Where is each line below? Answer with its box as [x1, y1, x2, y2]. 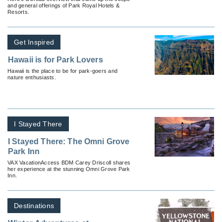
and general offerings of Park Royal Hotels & [7, 2, 119, 8]
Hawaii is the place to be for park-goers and [7, 67, 117, 74]
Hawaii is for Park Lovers [8, 55, 103, 64]
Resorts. [7, 8, 29, 15]
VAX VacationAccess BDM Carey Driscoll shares [7, 159, 130, 166]
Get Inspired [14, 38, 54, 46]
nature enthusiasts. [7, 74, 56, 80]
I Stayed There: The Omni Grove [8, 137, 130, 146]
